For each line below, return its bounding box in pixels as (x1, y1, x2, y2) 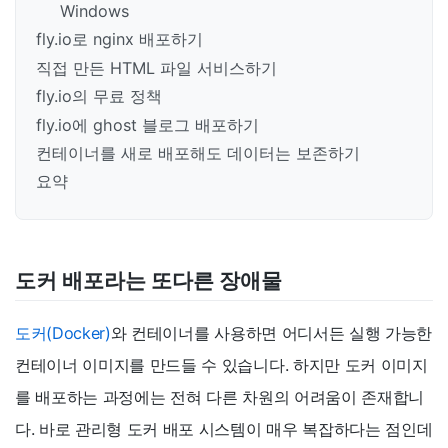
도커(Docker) (15, 323, 111, 344)
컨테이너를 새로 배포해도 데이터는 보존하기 (36, 142, 360, 163)
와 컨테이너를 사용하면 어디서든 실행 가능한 (110, 323, 432, 344)
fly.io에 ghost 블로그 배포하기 (36, 114, 259, 135)
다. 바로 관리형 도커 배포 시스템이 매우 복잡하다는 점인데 (15, 419, 433, 440)
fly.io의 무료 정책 (36, 86, 162, 107)
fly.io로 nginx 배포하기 (36, 29, 203, 50)
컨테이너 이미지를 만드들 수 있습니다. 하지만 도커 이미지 (15, 355, 428, 376)
